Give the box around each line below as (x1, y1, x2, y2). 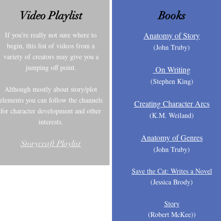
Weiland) (169, 110, 194, 120)
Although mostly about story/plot (4, 84, 97, 94)
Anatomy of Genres (141, 132, 203, 143)
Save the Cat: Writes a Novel (131, 166, 212, 176)
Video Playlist (19, 8, 82, 22)
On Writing (153, 64, 190, 74)
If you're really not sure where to (5, 30, 97, 39)
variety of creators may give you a (3, 51, 99, 61)
